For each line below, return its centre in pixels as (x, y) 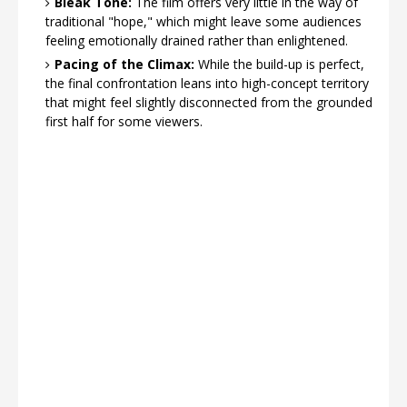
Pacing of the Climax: (124, 64)
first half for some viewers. (124, 121)
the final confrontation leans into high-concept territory (207, 83)
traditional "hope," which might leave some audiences (203, 21)
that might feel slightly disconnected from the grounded (209, 102)
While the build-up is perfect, (279, 64)
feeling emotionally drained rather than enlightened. (197, 40)
